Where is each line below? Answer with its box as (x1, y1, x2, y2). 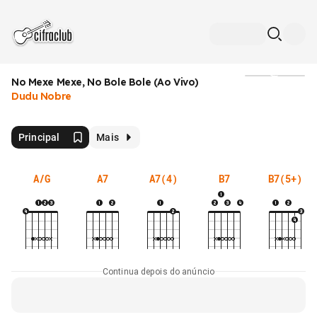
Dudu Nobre (11, 90, 71, 103)
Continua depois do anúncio (102, 266, 215, 277)
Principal (18, 131, 60, 143)
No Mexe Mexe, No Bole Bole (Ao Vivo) (11, 76, 199, 88)
